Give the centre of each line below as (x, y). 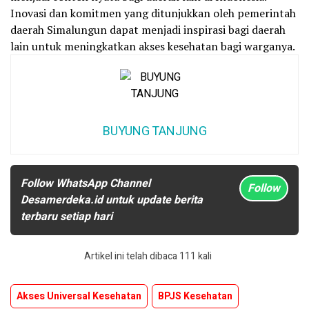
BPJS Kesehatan (195, 296)
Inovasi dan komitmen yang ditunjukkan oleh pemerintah (153, 13)
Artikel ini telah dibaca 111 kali (148, 256)
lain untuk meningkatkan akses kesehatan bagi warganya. (153, 46)
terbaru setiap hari (67, 217)
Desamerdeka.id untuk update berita (112, 200)
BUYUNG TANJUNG (154, 131)
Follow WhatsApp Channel (86, 183)
